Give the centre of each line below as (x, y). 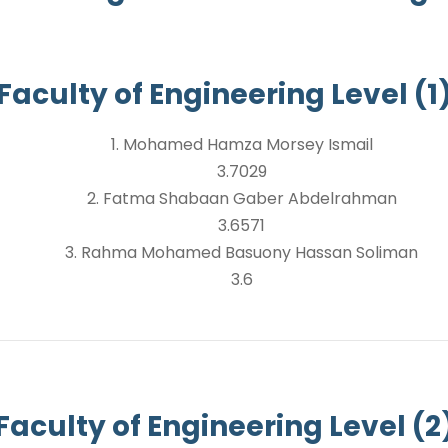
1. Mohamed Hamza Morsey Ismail (241, 144)
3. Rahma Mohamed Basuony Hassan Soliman (241, 252)
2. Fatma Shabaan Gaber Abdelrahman (241, 198)
